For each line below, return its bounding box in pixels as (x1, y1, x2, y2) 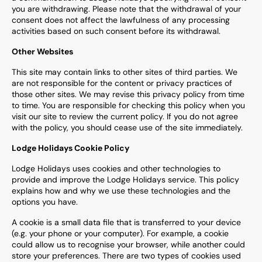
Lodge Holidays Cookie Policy (12, 143, 129, 153)
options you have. (12, 196, 78, 207)
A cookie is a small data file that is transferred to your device (12, 217, 241, 227)
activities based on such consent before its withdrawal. (12, 26, 220, 36)
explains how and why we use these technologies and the (12, 185, 230, 196)
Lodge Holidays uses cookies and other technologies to (12, 163, 220, 174)
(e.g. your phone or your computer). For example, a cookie (12, 228, 229, 239)
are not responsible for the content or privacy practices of (12, 78, 232, 88)
